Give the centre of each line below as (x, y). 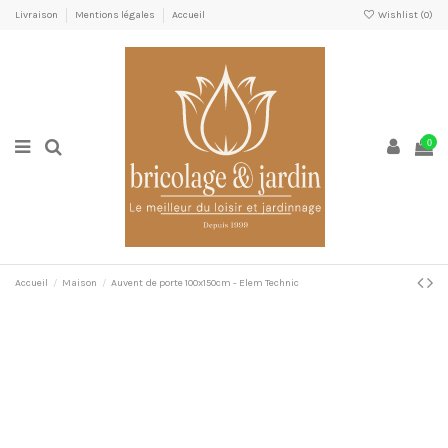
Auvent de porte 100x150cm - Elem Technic (205, 282)
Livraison (37, 14)
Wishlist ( (400, 14)
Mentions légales (116, 14)
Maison (80, 282)
